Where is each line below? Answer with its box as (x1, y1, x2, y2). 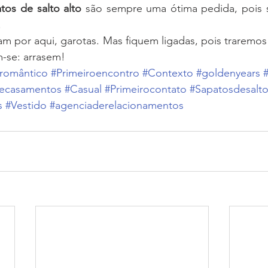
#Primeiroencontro (51, 66, 139, 80)
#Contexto (142, 66, 193, 80)
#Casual (65, 83, 102, 96)
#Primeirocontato (105, 83, 187, 96)
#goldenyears (196, 66, 260, 80)
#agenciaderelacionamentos (50, 99, 184, 112)
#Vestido (5, 99, 47, 112)
